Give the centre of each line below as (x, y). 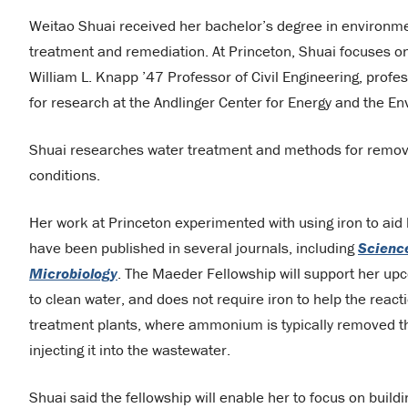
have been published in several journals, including (194, 247)
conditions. (65, 174)
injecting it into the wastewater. (130, 349)
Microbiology (73, 273)
